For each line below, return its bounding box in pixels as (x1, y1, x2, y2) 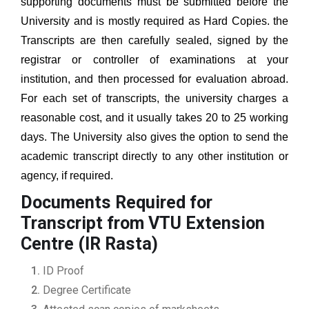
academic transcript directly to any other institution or (21, 150, 288, 163)
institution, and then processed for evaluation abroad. (21, 73, 288, 86)
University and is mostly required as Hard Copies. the (21, 15, 288, 28)
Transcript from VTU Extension (21, 213, 265, 234)
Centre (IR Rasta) (21, 234, 158, 255)
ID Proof (43, 264, 84, 278)
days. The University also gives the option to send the (21, 131, 288, 143)
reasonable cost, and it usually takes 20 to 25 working (21, 112, 288, 124)
